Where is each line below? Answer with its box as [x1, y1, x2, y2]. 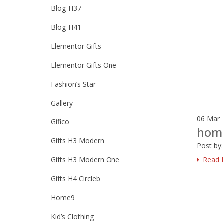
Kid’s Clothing [51, 212, 94, 221]
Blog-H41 [51, 22, 81, 32]
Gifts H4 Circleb [51, 174, 100, 183]
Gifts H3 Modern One [51, 155, 119, 164]
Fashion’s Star [51, 79, 96, 89]
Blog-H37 [51, 3, 81, 13]
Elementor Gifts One [51, 60, 116, 70]
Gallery [51, 98, 73, 108]
